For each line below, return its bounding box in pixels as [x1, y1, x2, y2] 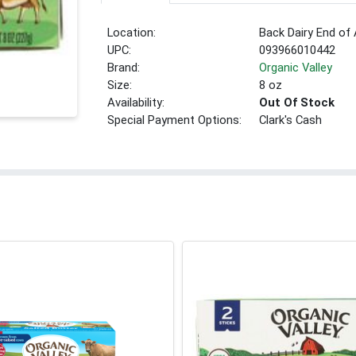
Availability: [107, 95, 165, 110]
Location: [107, 25, 157, 41]
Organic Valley [259, 60, 333, 75]
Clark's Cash [259, 113, 323, 128]
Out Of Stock [259, 95, 335, 110]
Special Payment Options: [107, 113, 242, 128]
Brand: [107, 60, 141, 75]
